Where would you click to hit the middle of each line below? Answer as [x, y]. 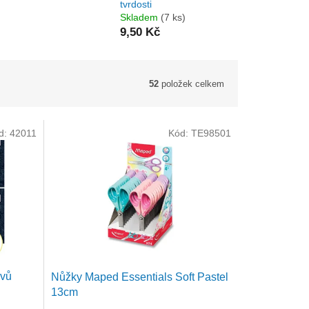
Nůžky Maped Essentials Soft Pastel [139, 277]
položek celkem [191, 83]
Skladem [140, 18]
